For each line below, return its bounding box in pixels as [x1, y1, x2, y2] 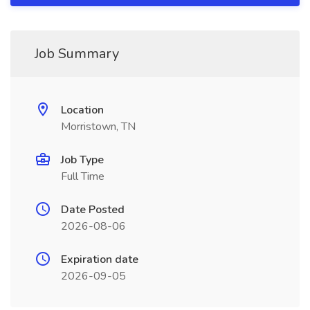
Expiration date [61, 252, 138, 267]
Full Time [61, 169, 104, 184]
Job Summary [35, 44, 119, 63]
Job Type [61, 152, 104, 167]
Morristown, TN [61, 119, 136, 134]
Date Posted [61, 202, 125, 217]
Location [61, 102, 104, 118]
